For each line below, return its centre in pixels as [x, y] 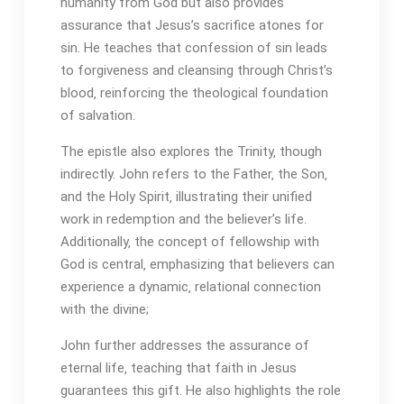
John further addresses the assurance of [184, 345]
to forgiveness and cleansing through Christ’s [196, 70]
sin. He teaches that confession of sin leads [193, 47]
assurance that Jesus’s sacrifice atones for [192, 25]
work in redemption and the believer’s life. [183, 219]
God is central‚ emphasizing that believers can [197, 264]
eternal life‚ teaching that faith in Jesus [178, 367]
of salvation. [97, 115]
